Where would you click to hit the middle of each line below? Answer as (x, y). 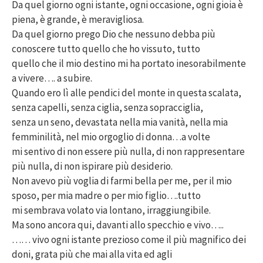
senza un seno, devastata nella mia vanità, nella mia (120, 122)
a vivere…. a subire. (52, 78)
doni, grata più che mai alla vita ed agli (92, 254)
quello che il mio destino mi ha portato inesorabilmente (129, 64)
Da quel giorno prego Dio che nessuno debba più (114, 34)
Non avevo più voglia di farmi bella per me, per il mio (122, 181)
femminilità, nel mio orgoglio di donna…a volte (111, 137)
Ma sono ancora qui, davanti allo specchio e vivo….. (118, 225)
